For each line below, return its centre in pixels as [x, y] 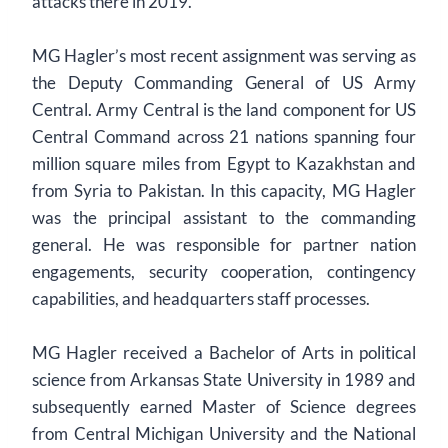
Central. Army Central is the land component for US [224, 109]
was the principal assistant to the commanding [224, 217]
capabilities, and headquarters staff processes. [202, 298]
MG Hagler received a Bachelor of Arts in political [224, 352]
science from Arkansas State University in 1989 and [224, 379]
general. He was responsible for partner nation [224, 244]
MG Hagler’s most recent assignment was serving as [224, 55]
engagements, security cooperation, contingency [224, 271]
